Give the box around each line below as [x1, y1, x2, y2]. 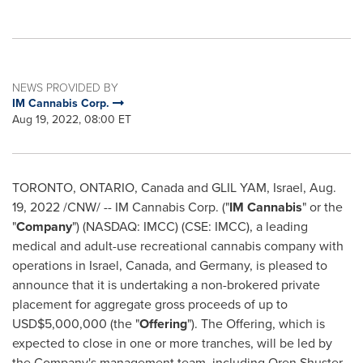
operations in [12, 256, 89, 275]
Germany [199, 256, 250, 275]
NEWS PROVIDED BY [12, 79, 118, 95]
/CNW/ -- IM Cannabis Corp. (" [60, 198, 229, 216]
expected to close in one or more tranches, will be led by [12, 334, 332, 352]
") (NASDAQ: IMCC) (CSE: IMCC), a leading [72, 217, 308, 236]
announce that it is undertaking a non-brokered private [12, 275, 320, 294]
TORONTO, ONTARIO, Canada [12, 178, 184, 197]
